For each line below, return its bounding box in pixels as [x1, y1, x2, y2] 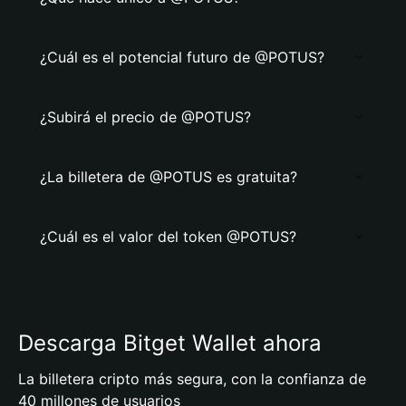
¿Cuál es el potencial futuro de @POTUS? [40, 48, 324, 66]
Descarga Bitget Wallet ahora [18, 330, 322, 356]
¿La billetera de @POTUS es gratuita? [40, 168, 297, 186]
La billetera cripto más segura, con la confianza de [18, 370, 366, 388]
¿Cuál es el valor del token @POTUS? [40, 227, 296, 246]
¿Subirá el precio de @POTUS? [40, 108, 251, 126]
